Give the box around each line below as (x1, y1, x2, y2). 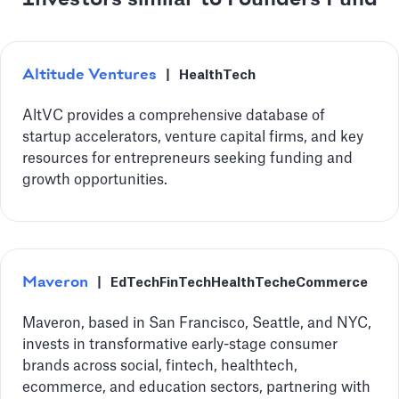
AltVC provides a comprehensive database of (22, 109, 325, 123)
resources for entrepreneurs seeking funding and (22, 151, 353, 166)
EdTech (110, 276, 159, 289)
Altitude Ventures (22, 67, 157, 83)
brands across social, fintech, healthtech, (22, 359, 297, 373)
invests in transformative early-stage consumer (22, 338, 338, 352)
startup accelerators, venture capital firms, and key (22, 130, 363, 144)
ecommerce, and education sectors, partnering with (22, 380, 370, 395)
